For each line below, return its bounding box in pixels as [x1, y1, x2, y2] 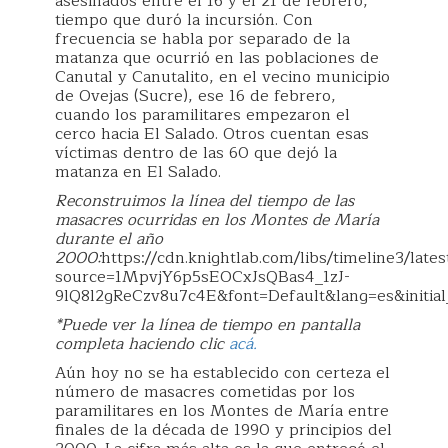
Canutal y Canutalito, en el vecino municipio [55, 64, 390, 90]
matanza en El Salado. [55, 159, 221, 185]
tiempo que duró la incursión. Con [55, 7, 313, 33]
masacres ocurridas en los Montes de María [55, 207, 379, 233]
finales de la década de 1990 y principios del [55, 417, 392, 443]
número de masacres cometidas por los [55, 379, 355, 405]
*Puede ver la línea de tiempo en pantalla [55, 312, 360, 338]
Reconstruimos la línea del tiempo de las [55, 188, 354, 214]
